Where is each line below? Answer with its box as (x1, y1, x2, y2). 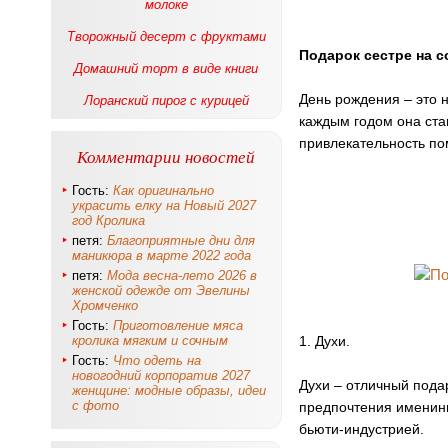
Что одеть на (113, 353, 201, 368)
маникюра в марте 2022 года (72, 248, 251, 263)
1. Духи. (299, 333, 350, 349)
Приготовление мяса (113, 318, 243, 333)
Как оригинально (113, 183, 214, 198)
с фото (72, 398, 119, 413)
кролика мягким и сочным (72, 333, 228, 348)
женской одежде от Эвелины (72, 283, 250, 298)
